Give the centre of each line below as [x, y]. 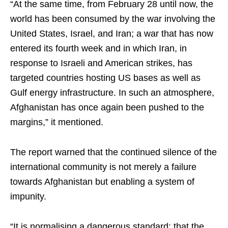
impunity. [28, 197]
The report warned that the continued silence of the [113, 152]
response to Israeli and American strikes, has [101, 63]
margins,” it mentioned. [57, 122]
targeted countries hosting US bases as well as [105, 78]
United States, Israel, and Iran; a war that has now [112, 34]
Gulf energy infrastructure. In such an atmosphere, [112, 93]
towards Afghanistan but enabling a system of [102, 182]
